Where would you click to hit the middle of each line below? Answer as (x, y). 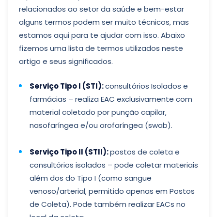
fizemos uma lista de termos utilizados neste (101, 48)
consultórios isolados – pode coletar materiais (114, 165)
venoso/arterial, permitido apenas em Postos (112, 191)
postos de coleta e (145, 152)
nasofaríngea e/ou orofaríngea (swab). (101, 125)
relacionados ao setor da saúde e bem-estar (101, 9)
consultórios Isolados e (147, 86)
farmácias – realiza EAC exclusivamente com (111, 99)
